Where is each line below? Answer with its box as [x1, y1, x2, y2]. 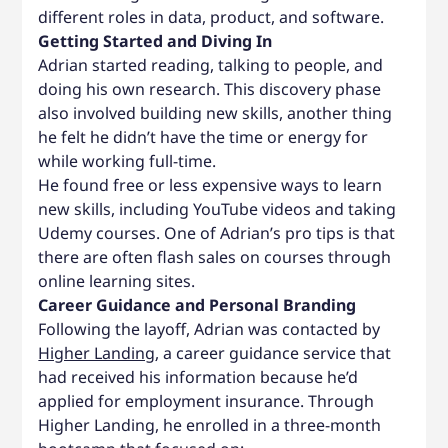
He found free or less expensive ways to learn [38, 173, 383, 196]
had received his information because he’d [38, 365, 359, 388]
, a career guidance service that [155, 341, 392, 364]
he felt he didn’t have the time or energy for [38, 125, 369, 148]
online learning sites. [38, 269, 200, 292]
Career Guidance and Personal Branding [38, 293, 357, 316]
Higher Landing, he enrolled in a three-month [38, 413, 382, 436]
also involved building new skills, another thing [38, 101, 393, 124]
